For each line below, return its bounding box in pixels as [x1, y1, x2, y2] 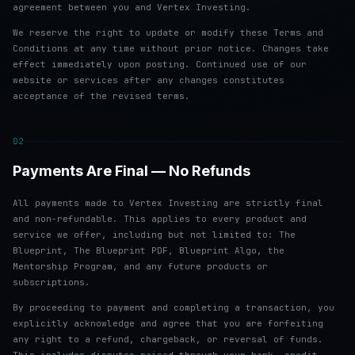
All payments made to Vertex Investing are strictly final [13, 197, 323, 208]
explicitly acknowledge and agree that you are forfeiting [13, 318, 323, 329]
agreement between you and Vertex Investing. [13, 2, 251, 13]
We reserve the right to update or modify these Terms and [13, 27, 323, 38]
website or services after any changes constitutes [13, 74, 284, 86]
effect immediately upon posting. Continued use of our [13, 59, 307, 70]
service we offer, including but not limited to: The [13, 229, 296, 240]
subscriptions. [13, 277, 90, 288]
